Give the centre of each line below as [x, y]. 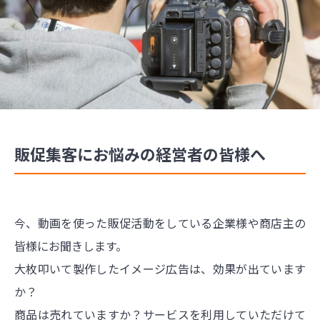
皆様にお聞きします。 [71, 245]
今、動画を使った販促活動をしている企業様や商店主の [160, 222]
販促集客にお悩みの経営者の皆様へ [140, 153]
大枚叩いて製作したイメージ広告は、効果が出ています [160, 268]
